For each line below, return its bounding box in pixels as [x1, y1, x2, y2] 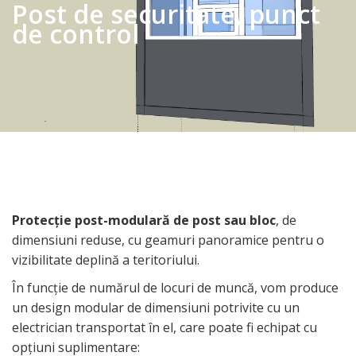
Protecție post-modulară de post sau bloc [12, 211, 276, 229]
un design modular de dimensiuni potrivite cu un [12, 299, 300, 316]
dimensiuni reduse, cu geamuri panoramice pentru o [12, 231, 324, 249]
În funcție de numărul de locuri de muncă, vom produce [12, 279, 339, 296]
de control [12, 17, 139, 51]
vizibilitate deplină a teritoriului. [12, 251, 199, 269]
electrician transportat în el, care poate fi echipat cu [12, 319, 317, 336]
